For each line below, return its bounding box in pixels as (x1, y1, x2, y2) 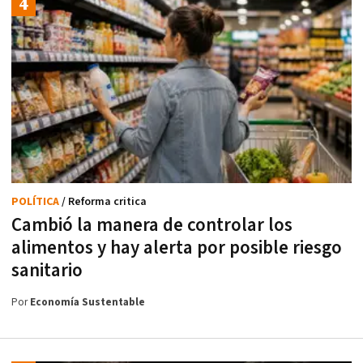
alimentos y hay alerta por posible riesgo (11, 236, 342, 261)
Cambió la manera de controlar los (11, 213, 293, 238)
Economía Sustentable (30, 296, 145, 310)
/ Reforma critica (62, 194, 147, 210)
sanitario (11, 258, 83, 284)
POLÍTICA (11, 194, 62, 210)
